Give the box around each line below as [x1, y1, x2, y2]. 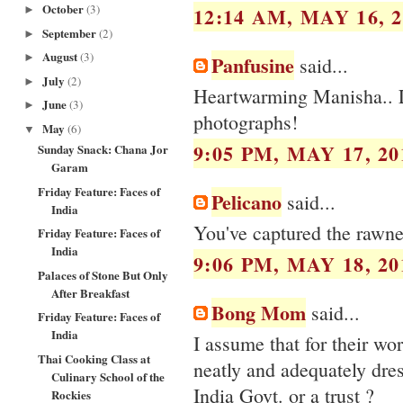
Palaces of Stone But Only [38, 265, 169, 283]
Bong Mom [211, 297, 306, 327]
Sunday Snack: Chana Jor [38, 140, 169, 157]
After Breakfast [51, 283, 130, 301]
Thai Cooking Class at [38, 349, 151, 367]
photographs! [193, 109, 298, 136]
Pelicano [211, 186, 282, 217]
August [41, 48, 80, 66]
